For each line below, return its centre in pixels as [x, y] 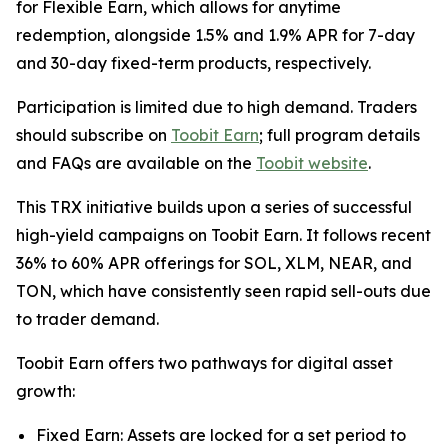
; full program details [339, 135]
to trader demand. [87, 319]
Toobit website [312, 163]
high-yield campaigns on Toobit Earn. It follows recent [223, 235]
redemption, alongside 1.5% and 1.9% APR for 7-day [215, 35]
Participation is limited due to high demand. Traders [216, 107]
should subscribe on [93, 135]
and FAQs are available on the [136, 163]
